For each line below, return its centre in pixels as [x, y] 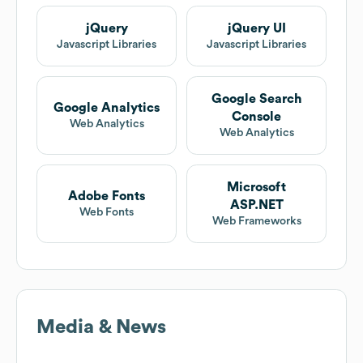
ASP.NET [256, 205]
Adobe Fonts [107, 196]
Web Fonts [107, 213]
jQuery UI [256, 29]
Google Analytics [107, 108]
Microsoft [256, 188]
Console [256, 117]
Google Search [256, 99]
